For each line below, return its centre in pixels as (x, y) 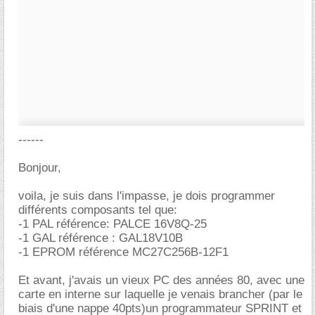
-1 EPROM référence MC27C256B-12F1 (123, 252)
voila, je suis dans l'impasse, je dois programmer (147, 196)
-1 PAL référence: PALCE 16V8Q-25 (112, 224)
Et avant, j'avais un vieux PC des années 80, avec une (161, 280)
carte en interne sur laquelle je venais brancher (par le (160, 294)
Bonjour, (40, 168)
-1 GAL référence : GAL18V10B (101, 238)
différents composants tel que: (98, 210)
